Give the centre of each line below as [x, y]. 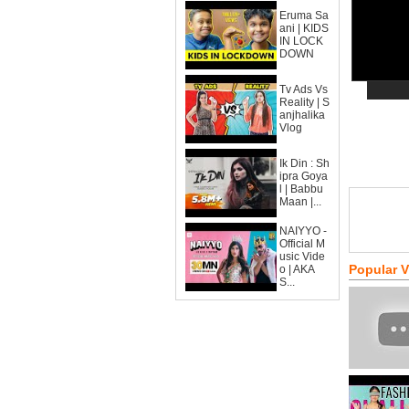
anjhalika [302, 115]
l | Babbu [301, 189]
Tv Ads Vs [304, 89]
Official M [302, 244]
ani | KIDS [304, 28]
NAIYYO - [303, 231]
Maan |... [300, 202]
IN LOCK [301, 41]
